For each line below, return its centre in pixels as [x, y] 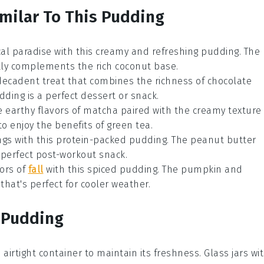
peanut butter [223, 140]
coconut [133, 67]
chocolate [229, 81]
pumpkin [202, 170]
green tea [129, 126]
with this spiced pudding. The [112, 170]
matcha [100, 111]
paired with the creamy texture [190, 111]
